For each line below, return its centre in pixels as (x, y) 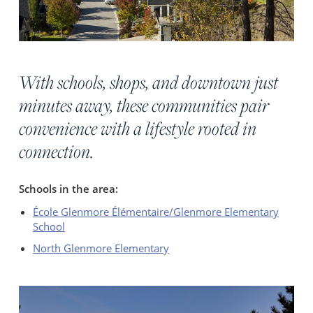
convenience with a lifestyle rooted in (138, 129)
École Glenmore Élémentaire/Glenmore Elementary (156, 212)
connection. (57, 152)
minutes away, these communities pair (144, 105)
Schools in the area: (69, 189)
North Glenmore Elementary (101, 248)
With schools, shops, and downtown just (149, 82)
